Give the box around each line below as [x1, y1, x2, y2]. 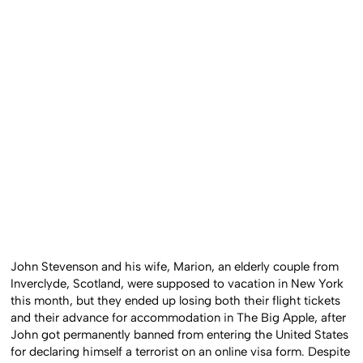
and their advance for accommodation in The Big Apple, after [11, 310, 347, 325]
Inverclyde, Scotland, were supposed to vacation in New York [11, 275, 344, 291]
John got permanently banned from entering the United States [11, 327, 349, 342]
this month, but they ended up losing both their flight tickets [11, 293, 341, 308]
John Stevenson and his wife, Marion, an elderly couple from [11, 258, 340, 274]
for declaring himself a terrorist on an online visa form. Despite [11, 344, 351, 359]
